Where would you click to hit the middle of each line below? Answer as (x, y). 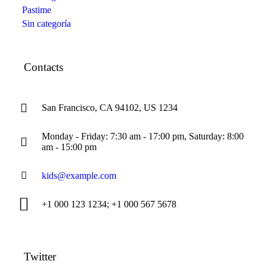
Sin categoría (46, 24)
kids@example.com (79, 176)
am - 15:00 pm (69, 147)
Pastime (37, 10)
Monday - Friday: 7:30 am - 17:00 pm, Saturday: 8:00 (143, 136)
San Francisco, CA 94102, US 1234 (110, 108)
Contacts (44, 67)
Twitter (40, 257)
